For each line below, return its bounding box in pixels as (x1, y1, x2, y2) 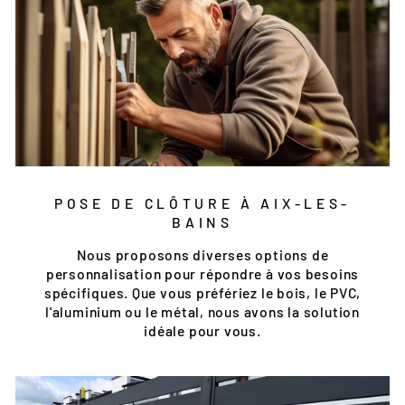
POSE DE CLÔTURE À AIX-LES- (54, 194, 351, 212)
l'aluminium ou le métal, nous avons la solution (45, 303, 360, 320)
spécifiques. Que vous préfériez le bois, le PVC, (43, 284, 362, 301)
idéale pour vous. (144, 322, 261, 339)
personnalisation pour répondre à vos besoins (45, 265, 360, 282)
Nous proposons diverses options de (76, 246, 329, 263)
